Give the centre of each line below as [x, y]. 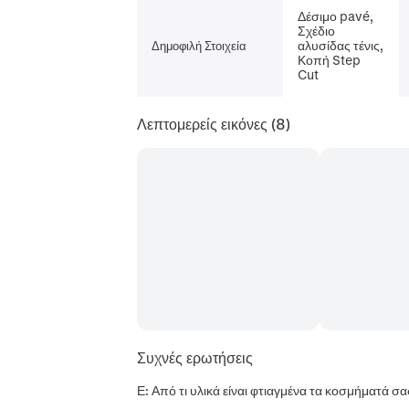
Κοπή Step [330, 60]
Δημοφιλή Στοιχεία [199, 45]
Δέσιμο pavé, [336, 16]
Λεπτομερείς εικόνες [203, 124]
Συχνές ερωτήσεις [195, 357]
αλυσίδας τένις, [341, 45]
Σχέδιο [317, 31]
